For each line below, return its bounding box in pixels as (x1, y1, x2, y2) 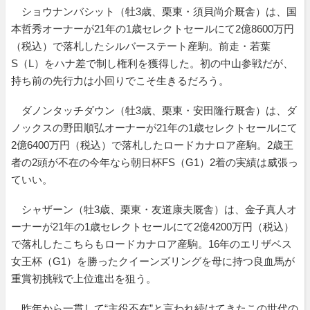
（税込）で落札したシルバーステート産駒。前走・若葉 (11, 39, 271, 52)
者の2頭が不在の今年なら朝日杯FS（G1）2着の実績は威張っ (11, 156, 298, 168)
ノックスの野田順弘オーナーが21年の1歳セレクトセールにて (11, 121, 298, 134)
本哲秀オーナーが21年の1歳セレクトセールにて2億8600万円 (11, 22, 294, 35)
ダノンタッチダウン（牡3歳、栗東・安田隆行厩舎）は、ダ (11, 104, 297, 116)
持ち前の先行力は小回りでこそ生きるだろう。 (11, 74, 229, 86)
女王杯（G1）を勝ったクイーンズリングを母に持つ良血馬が (11, 255, 295, 267)
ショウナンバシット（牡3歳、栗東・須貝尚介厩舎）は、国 (11, 5, 297, 17)
